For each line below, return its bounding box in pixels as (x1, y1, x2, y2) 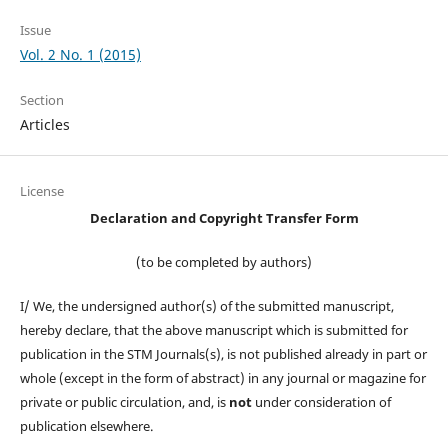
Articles (19, 115, 70, 135)
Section (19, 91, 64, 110)
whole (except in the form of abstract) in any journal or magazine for (19, 369, 426, 388)
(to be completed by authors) (136, 253, 312, 272)
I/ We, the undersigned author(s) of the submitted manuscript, (19, 297, 394, 316)
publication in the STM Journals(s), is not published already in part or (19, 345, 427, 364)
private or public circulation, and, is (19, 393, 229, 412)
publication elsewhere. (19, 417, 153, 436)
